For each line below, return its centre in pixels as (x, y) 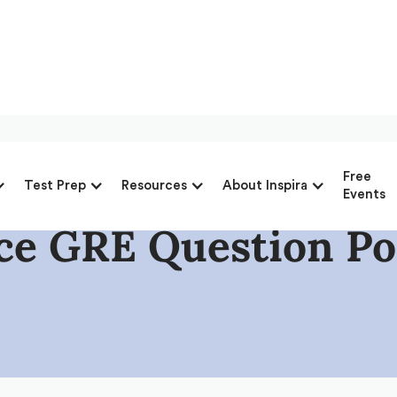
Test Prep (54, 185)
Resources (154, 185)
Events (364, 194)
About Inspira (265, 185)
